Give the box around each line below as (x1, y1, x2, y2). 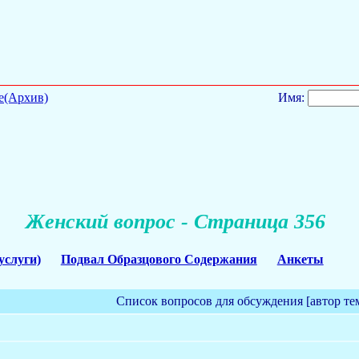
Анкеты (276, 252, 324, 266)
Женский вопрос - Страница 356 (26, 210, 325, 234)
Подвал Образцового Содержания (60, 252, 257, 266)
